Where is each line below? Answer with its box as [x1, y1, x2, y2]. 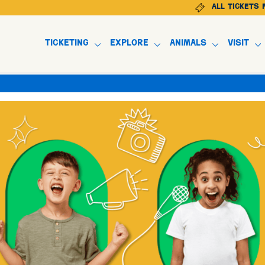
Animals [170, 39, 206, 48]
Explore [110, 39, 148, 48]
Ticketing [45, 39, 89, 48]
